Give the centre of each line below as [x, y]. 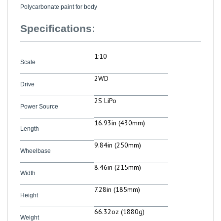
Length [30, 119]
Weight [30, 207]
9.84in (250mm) [118, 135]
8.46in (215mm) [118, 157]
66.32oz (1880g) [119, 202]
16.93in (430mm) [120, 113]
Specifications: [58, 18]
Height [29, 185]
